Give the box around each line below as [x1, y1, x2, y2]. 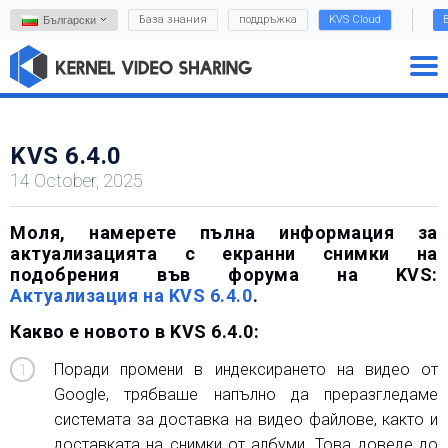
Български [43, 14, 96, 26]
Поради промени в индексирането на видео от [54, 360, 438, 379]
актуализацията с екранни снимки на [10, 243, 438, 264]
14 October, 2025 [10, 170, 143, 191]
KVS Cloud [329, 13, 381, 26]
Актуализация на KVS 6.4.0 [10, 285, 253, 306]
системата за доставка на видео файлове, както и [54, 410, 438, 429]
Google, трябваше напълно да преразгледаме [54, 385, 438, 404]
